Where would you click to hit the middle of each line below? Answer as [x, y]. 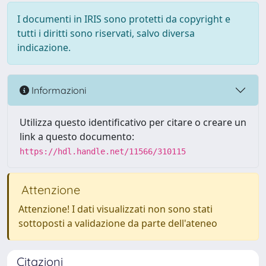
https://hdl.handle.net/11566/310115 [103, 151]
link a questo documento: [77, 137]
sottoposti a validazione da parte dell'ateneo [118, 223]
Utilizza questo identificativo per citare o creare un [133, 122]
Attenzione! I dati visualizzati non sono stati [115, 209]
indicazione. [44, 47]
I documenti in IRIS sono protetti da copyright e [124, 19]
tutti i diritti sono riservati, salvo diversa [106, 33]
